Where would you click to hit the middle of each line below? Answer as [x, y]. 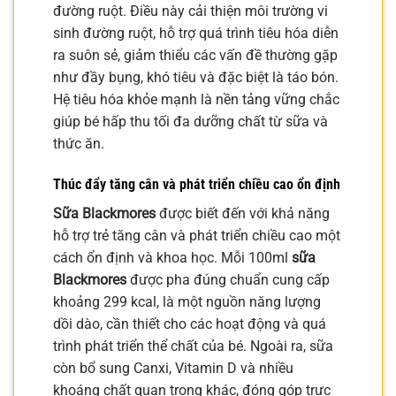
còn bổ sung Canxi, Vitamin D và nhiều [173, 369]
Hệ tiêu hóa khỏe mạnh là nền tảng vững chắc [196, 100]
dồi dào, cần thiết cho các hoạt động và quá [190, 324]
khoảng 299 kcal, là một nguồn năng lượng [187, 302]
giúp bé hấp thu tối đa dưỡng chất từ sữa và [190, 122]
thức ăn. [79, 144]
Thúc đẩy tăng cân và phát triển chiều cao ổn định [197, 185]
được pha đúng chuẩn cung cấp [228, 280]
